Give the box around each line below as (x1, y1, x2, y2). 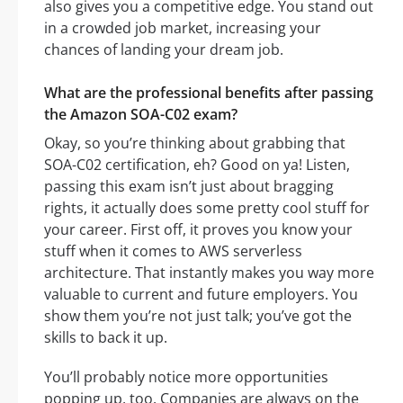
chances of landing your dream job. (44, 40, 283, 60)
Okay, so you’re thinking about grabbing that (44, 133, 345, 154)
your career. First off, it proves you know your (44, 219, 353, 240)
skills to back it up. (44, 327, 167, 348)
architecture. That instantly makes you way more (44, 263, 374, 283)
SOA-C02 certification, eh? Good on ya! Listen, (44, 155, 350, 175)
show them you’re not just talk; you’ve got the (44, 306, 352, 327)
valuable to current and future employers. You (44, 284, 358, 305)
